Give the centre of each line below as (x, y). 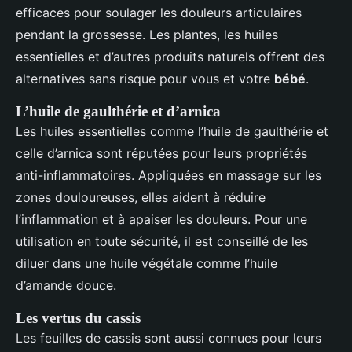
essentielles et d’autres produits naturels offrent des (170, 57)
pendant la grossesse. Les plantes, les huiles (147, 35)
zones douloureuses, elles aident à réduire (141, 198)
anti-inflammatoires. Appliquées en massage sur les (169, 176)
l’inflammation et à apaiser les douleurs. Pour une (161, 220)
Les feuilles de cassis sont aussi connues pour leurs (169, 338)
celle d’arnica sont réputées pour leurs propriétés (161, 154)
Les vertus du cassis (78, 318)
